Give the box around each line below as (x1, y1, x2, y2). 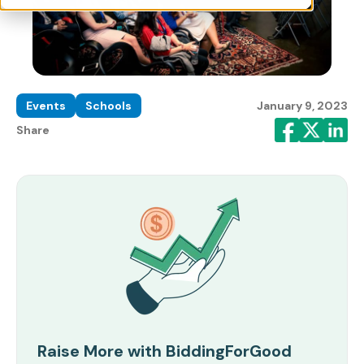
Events (26, 98, 66, 114)
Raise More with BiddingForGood (37, 340, 292, 362)
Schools (85, 98, 132, 114)
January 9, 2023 (257, 98, 348, 114)
